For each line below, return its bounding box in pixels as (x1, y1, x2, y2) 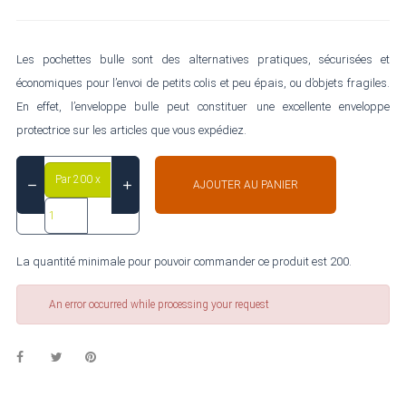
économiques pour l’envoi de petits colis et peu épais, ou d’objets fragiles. (16, 76, 390, 90)
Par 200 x (55, 173, 101, 187)
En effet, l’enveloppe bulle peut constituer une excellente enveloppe (16, 100, 390, 113)
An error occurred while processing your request (49, 298, 269, 311)
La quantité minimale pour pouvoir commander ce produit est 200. (16, 255, 352, 268)
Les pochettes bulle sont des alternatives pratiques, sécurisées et (16, 53, 390, 66)
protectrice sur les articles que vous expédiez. (16, 123, 246, 137)
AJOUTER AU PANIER (193, 178, 298, 191)
